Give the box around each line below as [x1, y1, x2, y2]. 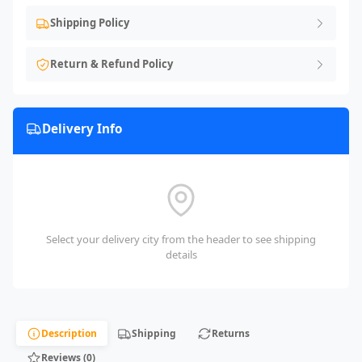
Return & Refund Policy [50, 57, 173, 72]
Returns [211, 326, 250, 340]
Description [40, 326, 97, 340]
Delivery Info [42, 120, 122, 137]
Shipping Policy [50, 15, 129, 31]
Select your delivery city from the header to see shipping [46, 232, 316, 247]
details [165, 247, 197, 263]
